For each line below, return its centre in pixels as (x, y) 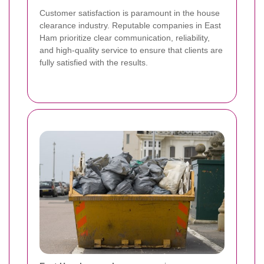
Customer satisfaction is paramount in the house (130, 13)
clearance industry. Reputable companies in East (130, 26)
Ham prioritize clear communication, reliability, (125, 38)
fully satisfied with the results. (94, 63)
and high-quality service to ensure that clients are (131, 50)
